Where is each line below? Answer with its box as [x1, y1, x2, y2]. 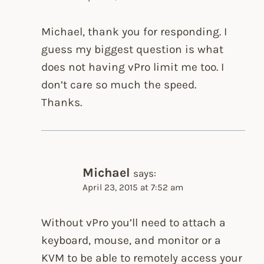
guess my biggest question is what [41, 42, 224, 56]
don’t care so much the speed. [41, 77, 197, 91]
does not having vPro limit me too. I [41, 60, 225, 74]
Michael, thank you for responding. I [41, 24, 227, 38]
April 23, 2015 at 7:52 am [82, 182, 184, 193]
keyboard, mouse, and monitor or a [41, 233, 222, 247]
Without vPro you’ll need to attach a [41, 215, 226, 229]
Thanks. [41, 95, 82, 109]
